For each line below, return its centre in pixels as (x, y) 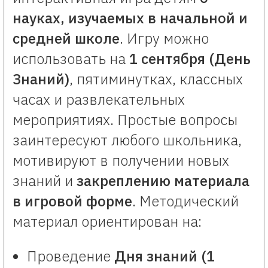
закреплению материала (163, 181)
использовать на (71, 59)
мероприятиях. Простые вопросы (125, 120)
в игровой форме (72, 201)
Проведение (71, 256)
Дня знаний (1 (165, 256)
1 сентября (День (190, 59)
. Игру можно (164, 38)
